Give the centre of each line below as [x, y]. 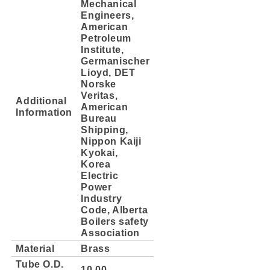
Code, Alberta [115, 209]
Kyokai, [99, 152]
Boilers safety [115, 221]
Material [35, 248]
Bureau [99, 118]
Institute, [102, 49]
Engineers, [108, 15]
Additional [41, 100]
